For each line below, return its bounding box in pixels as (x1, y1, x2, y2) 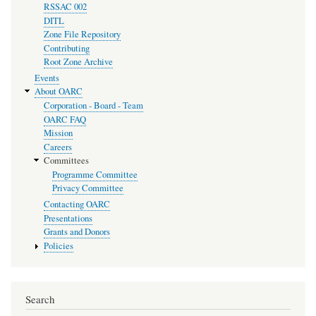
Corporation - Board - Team (43, 99, 143, 111)
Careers (43, 140, 72, 153)
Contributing (43, 42, 90, 54)
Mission (43, 127, 73, 140)
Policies (43, 239, 73, 252)
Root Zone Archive (43, 56, 113, 68)
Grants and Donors (43, 226, 110, 238)
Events (34, 71, 59, 84)
